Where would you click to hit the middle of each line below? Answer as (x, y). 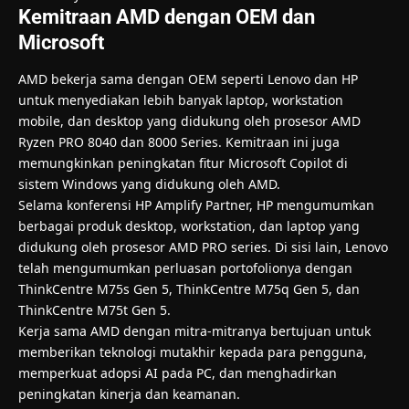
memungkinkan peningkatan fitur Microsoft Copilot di (183, 163)
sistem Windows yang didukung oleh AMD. (149, 184)
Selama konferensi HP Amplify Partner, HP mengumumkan (196, 205)
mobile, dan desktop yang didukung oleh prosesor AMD (189, 121)
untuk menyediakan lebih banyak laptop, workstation (181, 100)
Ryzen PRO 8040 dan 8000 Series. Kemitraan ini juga (179, 142)
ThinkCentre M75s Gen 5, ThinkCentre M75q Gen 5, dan (189, 289)
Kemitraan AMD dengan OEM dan (167, 16)
